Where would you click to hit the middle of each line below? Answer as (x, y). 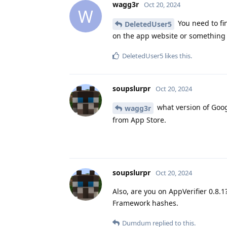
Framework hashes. (145, 203)
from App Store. (139, 120)
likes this (177, 55)
